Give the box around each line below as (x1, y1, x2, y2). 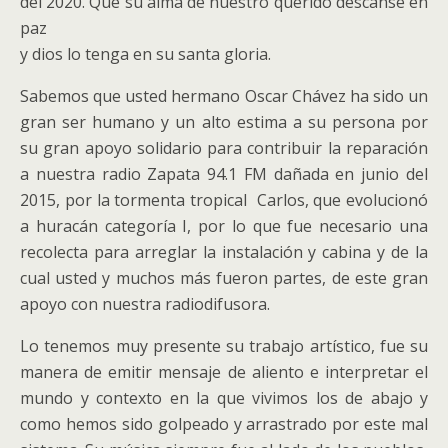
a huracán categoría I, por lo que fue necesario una (20, 215, 428, 237)
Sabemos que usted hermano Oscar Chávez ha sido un (20, 85, 428, 107)
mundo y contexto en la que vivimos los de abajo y (20, 387, 428, 409)
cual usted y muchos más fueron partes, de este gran (20, 267, 428, 289)
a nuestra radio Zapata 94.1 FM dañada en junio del (20, 163, 428, 185)
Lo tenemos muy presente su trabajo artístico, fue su (20, 335, 428, 357)
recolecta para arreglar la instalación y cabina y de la (20, 241, 428, 263)
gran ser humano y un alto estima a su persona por (20, 111, 428, 133)
